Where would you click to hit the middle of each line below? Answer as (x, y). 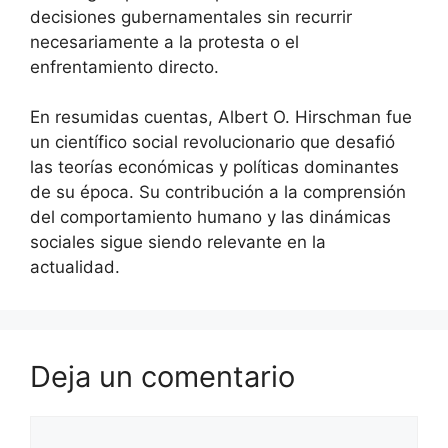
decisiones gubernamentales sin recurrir (191, 16)
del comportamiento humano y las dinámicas (210, 217)
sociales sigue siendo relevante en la (178, 242)
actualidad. (75, 267)
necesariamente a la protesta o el (164, 41)
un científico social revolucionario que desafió (212, 142)
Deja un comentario (162, 376)
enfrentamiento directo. (124, 66)
